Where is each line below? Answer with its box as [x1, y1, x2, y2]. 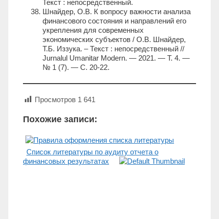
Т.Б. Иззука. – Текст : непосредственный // [43, 44, 184, 53]
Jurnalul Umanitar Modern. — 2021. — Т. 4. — [43, 54, 190, 63]
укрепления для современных [43, 26, 144, 35]
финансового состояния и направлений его [43, 17, 186, 25]
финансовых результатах [23, 157, 109, 166]
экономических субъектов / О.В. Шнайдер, [43, 35, 186, 44]
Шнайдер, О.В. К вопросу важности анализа [43, 7, 191, 16]
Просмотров [35, 95, 76, 104]
